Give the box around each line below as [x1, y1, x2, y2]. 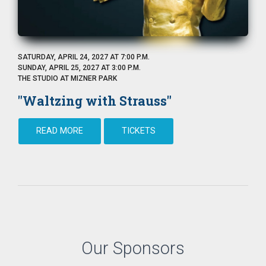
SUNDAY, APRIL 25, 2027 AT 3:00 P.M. [18, 64, 141, 72]
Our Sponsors [81, 238, 185, 259]
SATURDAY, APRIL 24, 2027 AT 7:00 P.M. [18, 53, 150, 62]
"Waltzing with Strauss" [18, 92, 172, 110]
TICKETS [122, 126, 156, 137]
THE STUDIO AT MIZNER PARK [18, 74, 117, 83]
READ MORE [36, 126, 83, 137]
